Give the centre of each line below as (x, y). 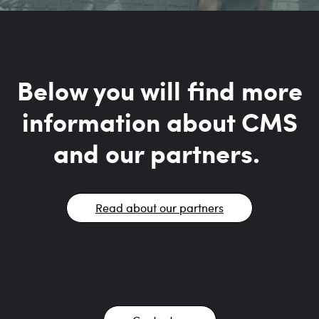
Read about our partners (159, 207)
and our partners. (159, 152)
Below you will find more (159, 90)
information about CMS (159, 121)
